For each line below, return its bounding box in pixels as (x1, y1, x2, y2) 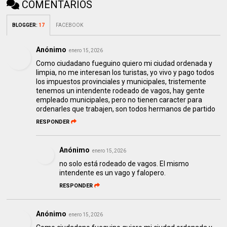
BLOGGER (12, 22, 36, 28)
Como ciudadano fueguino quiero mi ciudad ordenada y (36, 59, 213, 68)
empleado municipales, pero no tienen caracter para (36, 96, 203, 104)
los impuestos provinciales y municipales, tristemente (36, 78, 207, 86)
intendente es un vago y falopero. (59, 169, 166, 177)
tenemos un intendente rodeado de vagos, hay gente (36, 87, 205, 95)
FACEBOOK (56, 22, 84, 28)
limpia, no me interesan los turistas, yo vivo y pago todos (36, 68, 215, 77)
